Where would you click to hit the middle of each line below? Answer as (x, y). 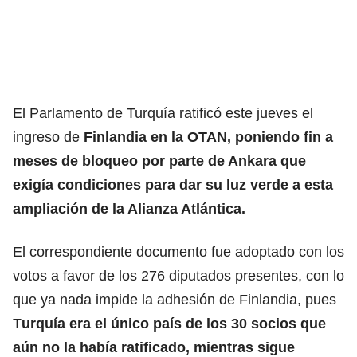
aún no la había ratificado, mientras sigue (154, 347)
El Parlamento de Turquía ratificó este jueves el (163, 113)
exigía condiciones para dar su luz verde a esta (173, 184)
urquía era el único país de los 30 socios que (174, 323)
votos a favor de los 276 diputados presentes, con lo (178, 275)
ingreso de (46, 137)
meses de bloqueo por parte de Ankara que (159, 161)
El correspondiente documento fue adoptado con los (178, 251)
